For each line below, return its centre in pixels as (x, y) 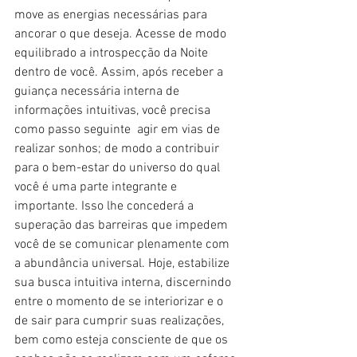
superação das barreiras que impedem (123, 225)
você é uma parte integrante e (97, 187)
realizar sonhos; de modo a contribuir (118, 149)
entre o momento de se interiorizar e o (120, 302)
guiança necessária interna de (98, 91)
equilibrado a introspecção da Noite (113, 53)
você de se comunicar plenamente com (124, 244)
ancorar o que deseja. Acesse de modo (122, 34)
